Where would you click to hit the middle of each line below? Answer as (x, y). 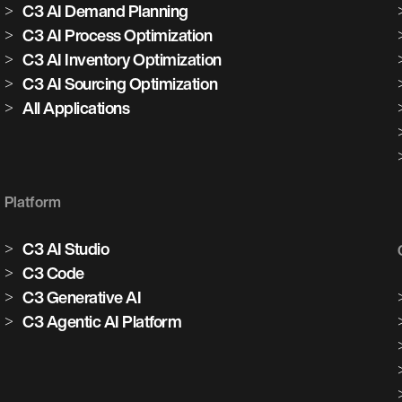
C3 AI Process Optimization (118, 35)
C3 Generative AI (82, 297)
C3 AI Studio (66, 249)
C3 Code (53, 273)
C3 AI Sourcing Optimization (120, 83)
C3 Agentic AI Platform (102, 321)
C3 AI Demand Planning (105, 11)
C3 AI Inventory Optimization (122, 59)
